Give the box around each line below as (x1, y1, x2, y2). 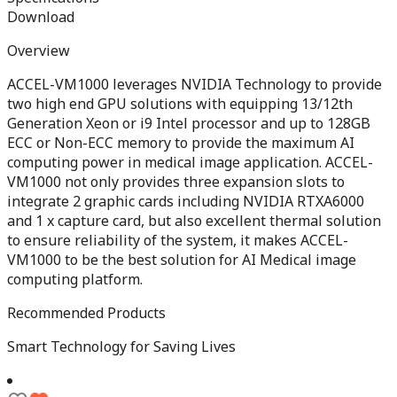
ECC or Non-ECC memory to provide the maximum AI (7, 132, 354, 152)
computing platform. (7, 269, 143, 289)
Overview (7, 40, 70, 60)
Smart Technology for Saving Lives (7, 336, 236, 356)
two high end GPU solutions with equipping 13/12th (7, 93, 353, 113)
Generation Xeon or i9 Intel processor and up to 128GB (7, 113, 370, 133)
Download (7, 6, 74, 27)
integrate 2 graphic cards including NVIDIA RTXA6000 (7, 191, 364, 211)
